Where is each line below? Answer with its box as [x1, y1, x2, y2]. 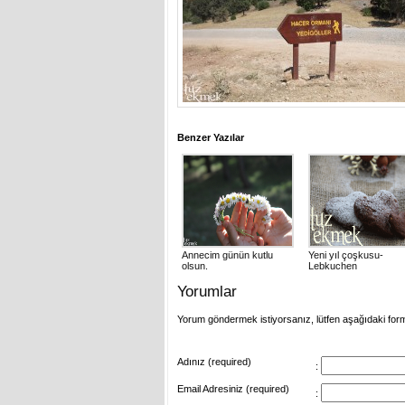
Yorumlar [177, 283, 237, 300]
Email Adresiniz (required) [177, 383, 289, 394]
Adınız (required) [177, 356, 251, 367]
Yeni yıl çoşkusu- [308, 250, 383, 260]
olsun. [182, 260, 208, 271]
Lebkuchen [308, 260, 357, 271]
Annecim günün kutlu [182, 250, 273, 260]
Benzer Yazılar [177, 132, 244, 143]
